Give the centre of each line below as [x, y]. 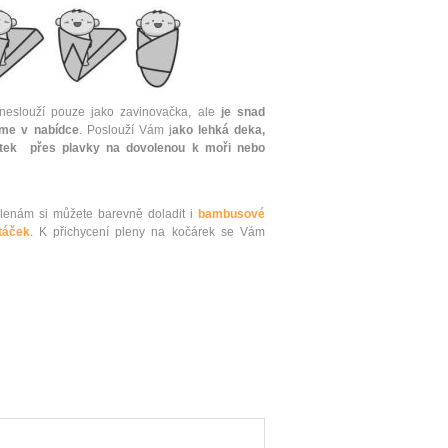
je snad [243, 112]
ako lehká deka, [218, 130]
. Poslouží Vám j [125, 130]
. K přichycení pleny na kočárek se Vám [147, 232]
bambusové [229, 214]
